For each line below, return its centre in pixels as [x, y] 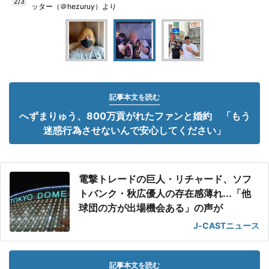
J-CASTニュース [226, 225]
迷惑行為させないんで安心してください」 [134, 130]
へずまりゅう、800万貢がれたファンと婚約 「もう [134, 116]
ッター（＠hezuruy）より [74, 6]
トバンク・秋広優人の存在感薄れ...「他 [165, 193]
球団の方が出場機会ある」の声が [151, 208]
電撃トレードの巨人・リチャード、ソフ [165, 179]
